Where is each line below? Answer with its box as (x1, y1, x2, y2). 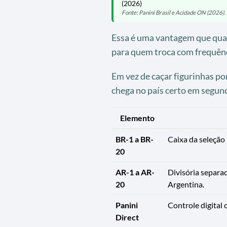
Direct (115, 212, 139, 222)
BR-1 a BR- (115, 134, 154, 144)
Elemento (120, 113, 155, 123)
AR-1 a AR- (115, 167, 155, 177)
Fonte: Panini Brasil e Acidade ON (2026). (121, 9, 225, 16)
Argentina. (167, 179, 204, 190)
